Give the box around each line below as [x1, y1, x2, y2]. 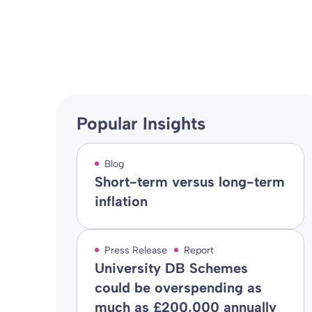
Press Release [104, 244, 167, 256]
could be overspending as [94, 279, 262, 296]
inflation [94, 193, 148, 210]
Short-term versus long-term [94, 173, 285, 190]
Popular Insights [76, 113, 205, 134]
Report [183, 244, 214, 256]
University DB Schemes [94, 260, 248, 276]
